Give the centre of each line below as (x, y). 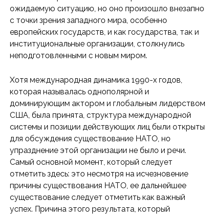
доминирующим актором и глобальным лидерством (108, 103)
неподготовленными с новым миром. (78, 55)
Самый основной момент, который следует (91, 162)
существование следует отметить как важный (98, 197)
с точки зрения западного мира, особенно (88, 20)
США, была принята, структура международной (100, 115)
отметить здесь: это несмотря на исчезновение (99, 174)
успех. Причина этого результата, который (90, 209)
